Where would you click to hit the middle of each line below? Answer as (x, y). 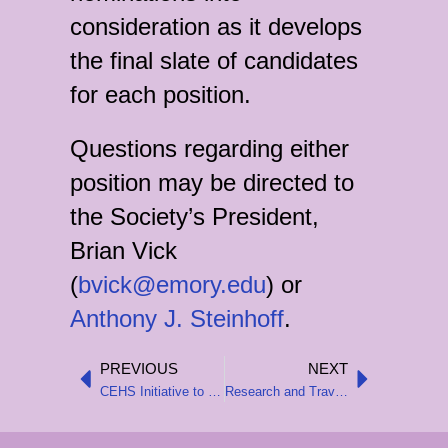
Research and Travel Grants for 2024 (341, 391)
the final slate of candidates (214, 60)
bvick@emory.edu (172, 284)
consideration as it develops (216, 26)
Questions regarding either (209, 148)
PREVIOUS (139, 368)
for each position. (160, 94)
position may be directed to (212, 182)
